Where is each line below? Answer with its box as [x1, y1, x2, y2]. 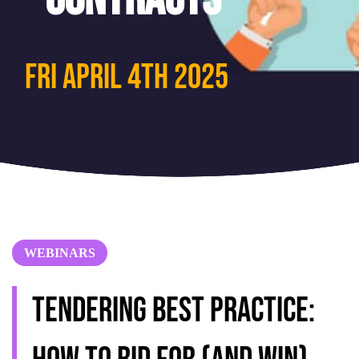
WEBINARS [24, 246, 95, 260]
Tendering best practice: [32, 290, 315, 333]
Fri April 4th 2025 [25, 57, 228, 99]
